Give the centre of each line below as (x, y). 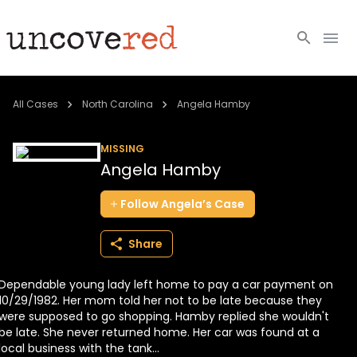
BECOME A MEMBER (70, 286)
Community (47, 168)
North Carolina (118, 104)
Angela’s (186, 204)
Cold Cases (46, 97)
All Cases (35, 104)
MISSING (122, 149)
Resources (43, 133)
